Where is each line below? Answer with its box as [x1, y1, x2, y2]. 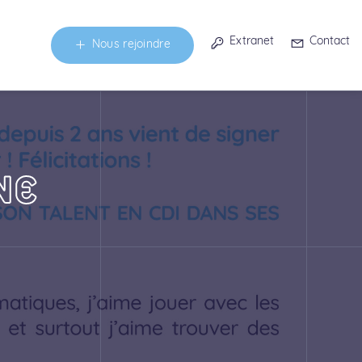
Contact [309, 36, 350, 48]
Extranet [229, 36, 274, 48]
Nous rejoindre [91, 39, 170, 51]
